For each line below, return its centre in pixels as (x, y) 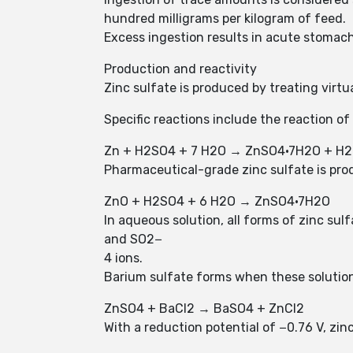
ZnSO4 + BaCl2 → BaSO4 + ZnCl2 (204, 308)
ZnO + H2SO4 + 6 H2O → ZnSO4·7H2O (217, 201)
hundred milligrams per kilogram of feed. (225, 19)
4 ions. (123, 258)
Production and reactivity (180, 69)
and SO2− (133, 239)
